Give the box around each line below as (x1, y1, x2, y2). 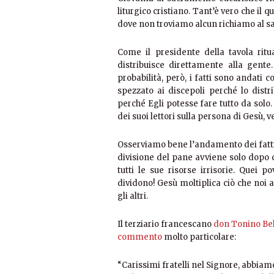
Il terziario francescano (117, 219, 213, 230)
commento (117, 232, 162, 243)
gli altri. (117, 191, 148, 202)
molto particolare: (162, 232, 236, 243)
